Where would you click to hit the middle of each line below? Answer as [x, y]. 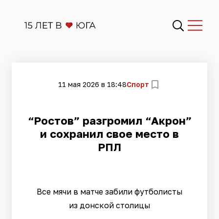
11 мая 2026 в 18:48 [92, 84]
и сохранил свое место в [109, 134]
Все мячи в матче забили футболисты [109, 192]
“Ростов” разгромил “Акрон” [109, 120]
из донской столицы [109, 205]
